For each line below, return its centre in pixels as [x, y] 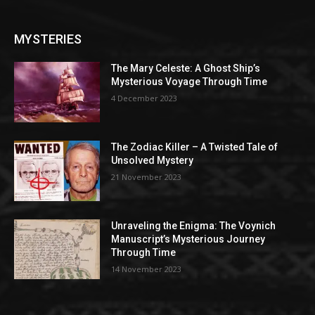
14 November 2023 [147, 269]
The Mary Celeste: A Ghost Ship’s [186, 69]
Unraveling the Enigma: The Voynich [194, 225]
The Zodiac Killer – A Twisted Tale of [195, 147]
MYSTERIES [48, 39]
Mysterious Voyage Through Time [189, 82]
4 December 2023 [144, 98]
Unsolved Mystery [153, 160]
